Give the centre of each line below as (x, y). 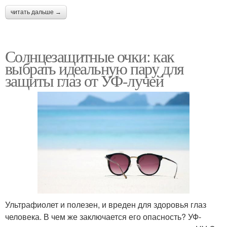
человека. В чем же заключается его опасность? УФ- (103, 216)
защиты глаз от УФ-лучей (84, 81)
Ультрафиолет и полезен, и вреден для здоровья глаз (106, 204)
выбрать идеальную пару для (94, 68)
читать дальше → (36, 12)
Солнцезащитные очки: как (90, 56)
